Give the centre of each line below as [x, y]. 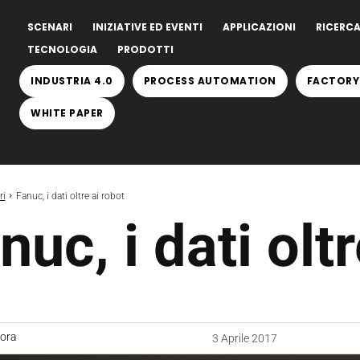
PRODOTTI [145, 49]
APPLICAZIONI [259, 27]
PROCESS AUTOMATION [210, 81]
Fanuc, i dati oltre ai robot [70, 196]
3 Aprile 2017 [244, 339]
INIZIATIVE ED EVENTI [147, 27]
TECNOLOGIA [62, 49]
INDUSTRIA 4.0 [72, 81]
